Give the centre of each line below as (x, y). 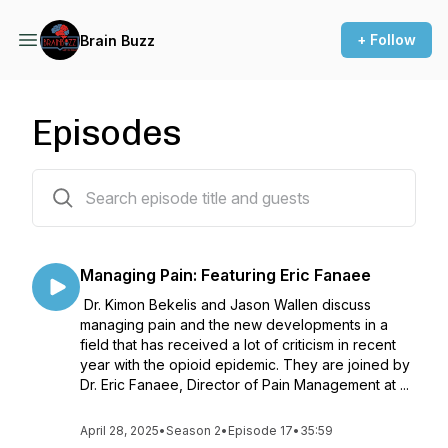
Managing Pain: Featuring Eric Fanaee (225, 275)
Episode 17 (260, 430)
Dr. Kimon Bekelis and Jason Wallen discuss (225, 304)
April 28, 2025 (119, 430)
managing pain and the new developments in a (234, 324)
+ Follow (386, 39)
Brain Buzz (117, 40)
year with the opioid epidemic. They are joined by (245, 364)
